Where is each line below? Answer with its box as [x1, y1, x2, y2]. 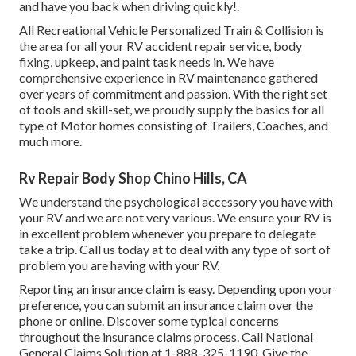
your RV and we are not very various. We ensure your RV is [19, 210, 331, 226]
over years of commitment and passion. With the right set [19, 86, 327, 102]
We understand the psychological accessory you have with [19, 194, 333, 210]
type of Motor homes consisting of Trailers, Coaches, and [19, 118, 328, 133]
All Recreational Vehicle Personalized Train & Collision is [19, 22, 324, 38]
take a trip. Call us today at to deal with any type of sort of [19, 242, 331, 257]
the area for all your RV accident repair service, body [19, 38, 302, 54]
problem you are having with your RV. [19, 257, 219, 273]
